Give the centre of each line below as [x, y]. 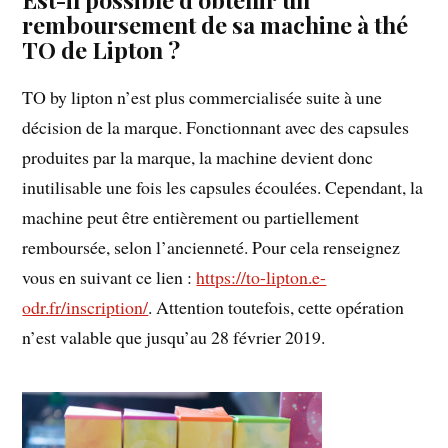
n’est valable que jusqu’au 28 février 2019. [174, 336]
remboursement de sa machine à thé [215, 24]
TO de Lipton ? [101, 49]
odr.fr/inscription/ [85, 306]
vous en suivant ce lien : [109, 276]
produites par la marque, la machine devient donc [198, 156]
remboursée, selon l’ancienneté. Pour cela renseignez [211, 246]
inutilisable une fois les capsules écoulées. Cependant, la [223, 186]
